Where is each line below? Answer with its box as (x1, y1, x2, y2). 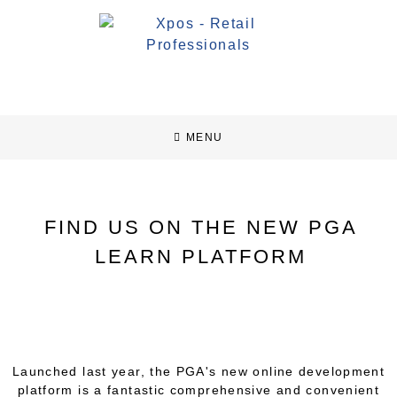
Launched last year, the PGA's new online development (12, 364, 385, 378)
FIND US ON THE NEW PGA (43, 216, 358, 238)
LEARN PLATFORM (95, 245, 307, 268)
